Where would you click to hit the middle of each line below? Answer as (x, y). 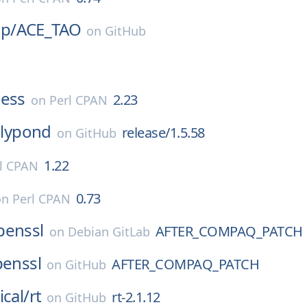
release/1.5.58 (163, 133)
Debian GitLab (109, 232)
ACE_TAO (49, 29)
